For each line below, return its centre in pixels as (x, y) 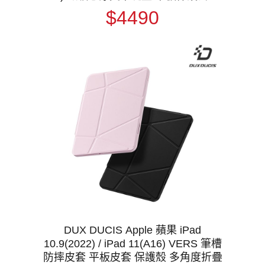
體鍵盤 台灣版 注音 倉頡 (132, 10)
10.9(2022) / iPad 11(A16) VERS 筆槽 (132, 243)
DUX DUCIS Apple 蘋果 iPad (132, 230)
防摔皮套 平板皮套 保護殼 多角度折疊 (132, 257)
